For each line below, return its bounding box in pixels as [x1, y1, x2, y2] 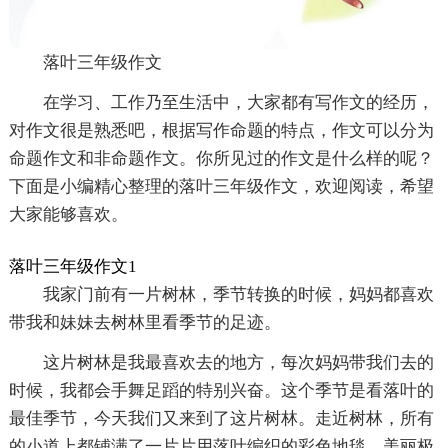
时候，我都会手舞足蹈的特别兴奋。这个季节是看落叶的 [8, 380, 434, 400]
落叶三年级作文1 [8, 256, 137, 276]
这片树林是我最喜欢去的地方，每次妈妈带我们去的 [42, 352, 434, 372]
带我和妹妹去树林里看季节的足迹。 [8, 312, 281, 332]
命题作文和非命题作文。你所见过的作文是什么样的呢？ [8, 148, 434, 168]
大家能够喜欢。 [8, 204, 128, 224]
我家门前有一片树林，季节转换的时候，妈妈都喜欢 [42, 284, 434, 304]
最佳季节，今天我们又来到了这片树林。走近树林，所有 [8, 408, 434, 428]
